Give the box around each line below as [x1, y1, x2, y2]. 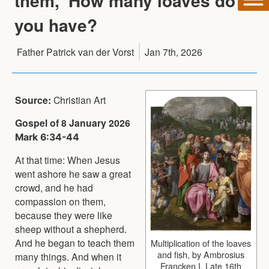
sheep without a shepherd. [15, 222, 127, 235]
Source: [15, 92, 53, 107]
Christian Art [53, 92, 106, 106]
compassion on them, [15, 194, 106, 208]
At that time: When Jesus [15, 153, 120, 166]
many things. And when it [15, 249, 121, 263]
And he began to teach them [15, 235, 134, 249]
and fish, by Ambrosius [157, 247, 245, 261]
